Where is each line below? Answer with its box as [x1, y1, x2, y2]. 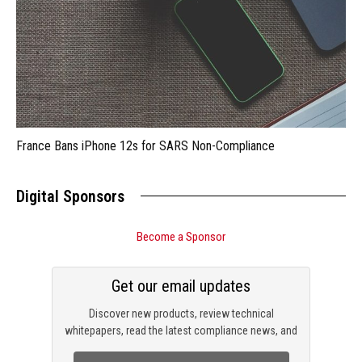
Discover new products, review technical [88, 307, 274, 321]
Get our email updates [112, 276, 250, 297]
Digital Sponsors [16, 187, 124, 207]
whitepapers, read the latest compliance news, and [65, 324, 297, 338]
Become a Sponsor [137, 229, 225, 245]
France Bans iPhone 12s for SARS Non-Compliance [16, 138, 275, 154]
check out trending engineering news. [95, 341, 267, 355]
